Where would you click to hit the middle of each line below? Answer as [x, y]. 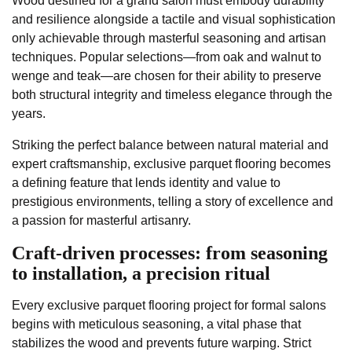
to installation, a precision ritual [141, 274]
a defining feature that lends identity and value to [146, 183]
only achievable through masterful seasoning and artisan [169, 38]
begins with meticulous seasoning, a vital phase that [156, 324]
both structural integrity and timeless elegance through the [172, 95]
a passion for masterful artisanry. [101, 221]
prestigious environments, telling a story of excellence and [172, 202]
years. [29, 114]
